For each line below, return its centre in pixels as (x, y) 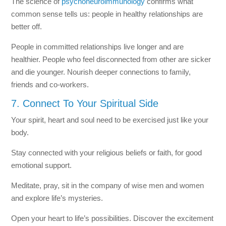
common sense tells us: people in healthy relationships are (107, 14)
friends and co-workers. (50, 84)
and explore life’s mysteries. (57, 198)
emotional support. (42, 165)
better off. (27, 26)
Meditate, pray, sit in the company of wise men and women (108, 185)
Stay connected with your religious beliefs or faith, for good (107, 152)
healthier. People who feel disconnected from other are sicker (111, 59)
